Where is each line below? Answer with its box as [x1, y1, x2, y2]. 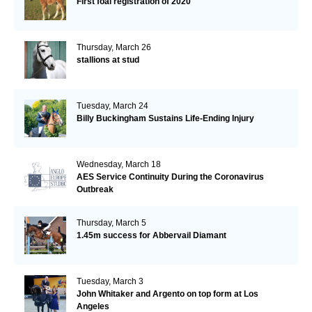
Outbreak [76, 184, 114, 194]
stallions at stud [76, 54, 139, 65]
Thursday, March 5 [76, 217, 146, 228]
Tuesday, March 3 [76, 276, 143, 286]
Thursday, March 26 [76, 42, 151, 52]
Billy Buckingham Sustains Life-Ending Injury [76, 113, 254, 123]
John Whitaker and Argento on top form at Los [76, 288, 258, 299]
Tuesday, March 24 [76, 100, 148, 111]
